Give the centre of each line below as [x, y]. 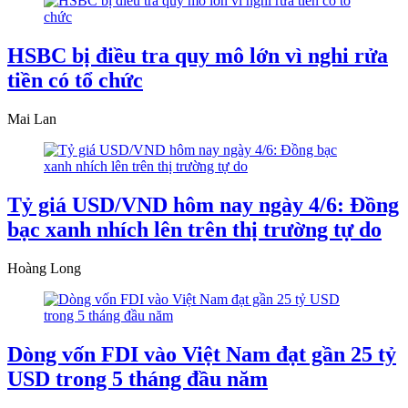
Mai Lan [32, 119]
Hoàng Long [44, 268]
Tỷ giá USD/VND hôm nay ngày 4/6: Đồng [203, 204]
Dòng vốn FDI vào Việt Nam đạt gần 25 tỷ [202, 354]
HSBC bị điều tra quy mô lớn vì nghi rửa [198, 56]
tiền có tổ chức [75, 81]
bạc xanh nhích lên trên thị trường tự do [194, 229]
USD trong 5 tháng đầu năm [138, 378]
